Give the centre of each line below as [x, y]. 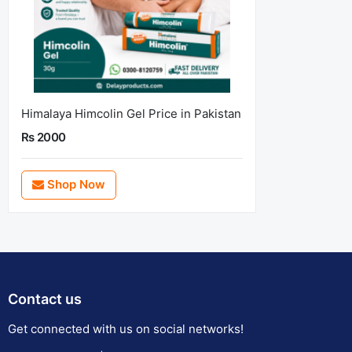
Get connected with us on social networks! [126, 329]
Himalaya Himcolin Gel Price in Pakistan [131, 114]
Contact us [45, 299]
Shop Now [74, 185]
